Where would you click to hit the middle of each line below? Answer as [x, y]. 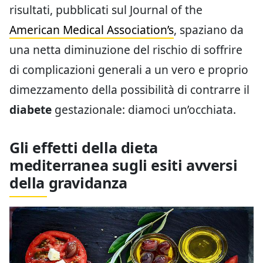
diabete [31, 109]
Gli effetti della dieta [84, 147]
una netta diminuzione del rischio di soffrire [126, 50]
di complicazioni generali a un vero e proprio [129, 70]
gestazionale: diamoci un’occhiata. [144, 109]
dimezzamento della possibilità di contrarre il [129, 90]
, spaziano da [209, 30]
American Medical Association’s [92, 30]
